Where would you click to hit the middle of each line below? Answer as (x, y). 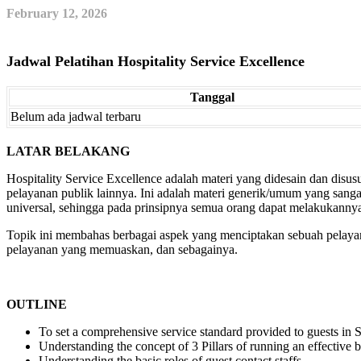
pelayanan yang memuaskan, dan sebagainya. (122, 249)
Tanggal (212, 97)
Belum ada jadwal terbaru (76, 116)
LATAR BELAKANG (68, 151)
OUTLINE (37, 304)
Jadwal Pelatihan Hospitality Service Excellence (156, 61)
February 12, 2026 (57, 13)
